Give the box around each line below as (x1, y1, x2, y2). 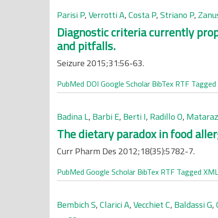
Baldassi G (174, 198, 212, 211)
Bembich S (57, 198, 96, 211)
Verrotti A (89, 8, 125, 21)
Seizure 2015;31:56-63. (57, 56, 144, 70)
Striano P (160, 8, 194, 21)
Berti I (123, 110, 146, 123)
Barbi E (92, 110, 119, 123)
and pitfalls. (57, 37, 115, 54)
